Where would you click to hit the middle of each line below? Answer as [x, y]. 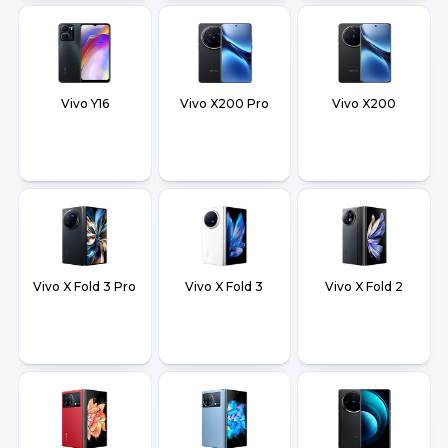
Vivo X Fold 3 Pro [85, 287]
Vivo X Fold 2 [364, 287]
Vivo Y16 [84, 104]
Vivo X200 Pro [224, 104]
